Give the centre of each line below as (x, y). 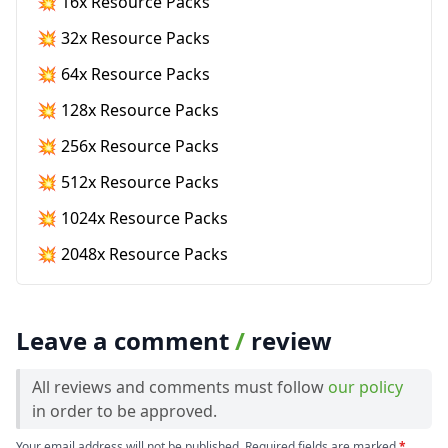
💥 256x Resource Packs (128, 145)
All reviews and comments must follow (180, 386)
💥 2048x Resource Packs (132, 253)
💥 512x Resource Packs (128, 181)
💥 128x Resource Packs (128, 109)
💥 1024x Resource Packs (132, 217)
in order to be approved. (124, 410)
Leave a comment (125, 340)
